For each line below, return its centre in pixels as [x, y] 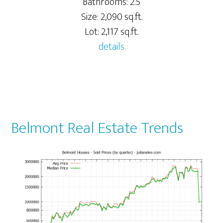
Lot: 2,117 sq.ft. [111, 32]
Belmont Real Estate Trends [97, 128]
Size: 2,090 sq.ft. [111, 17]
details [111, 47]
